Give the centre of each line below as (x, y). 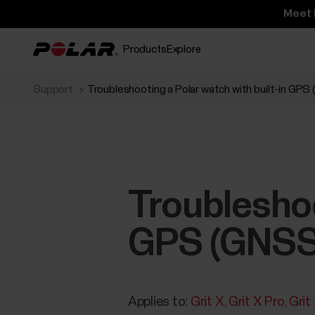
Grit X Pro (257, 302)
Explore (184, 49)
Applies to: (159, 302)
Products (144, 49)
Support (53, 89)
